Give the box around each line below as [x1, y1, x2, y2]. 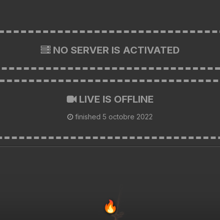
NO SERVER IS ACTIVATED [50, 44, 180, 56]
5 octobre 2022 [103, 112, 153, 121]
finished [73, 112, 103, 121]
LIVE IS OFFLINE [76, 93, 154, 105]
